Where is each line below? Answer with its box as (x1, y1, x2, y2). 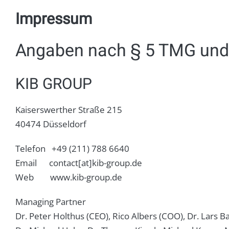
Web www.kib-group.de (15, 171, 122, 183)
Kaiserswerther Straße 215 (15, 103, 122, 116)
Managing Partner (15, 195, 86, 208)
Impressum (15, 8, 92, 31)
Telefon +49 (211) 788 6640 (15, 142, 129, 154)
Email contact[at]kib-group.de (15, 156, 142, 169)
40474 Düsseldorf (15, 118, 86, 130)
